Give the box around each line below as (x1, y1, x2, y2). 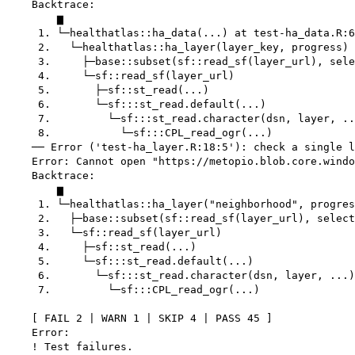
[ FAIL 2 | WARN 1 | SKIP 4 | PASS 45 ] (6, 312, 273, 325)
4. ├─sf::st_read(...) (6, 241, 197, 254)
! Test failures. (6, 341, 133, 353)
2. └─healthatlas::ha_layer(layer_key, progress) (6, 41, 349, 54)
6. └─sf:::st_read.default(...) (6, 98, 266, 111)
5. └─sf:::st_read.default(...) (6, 255, 254, 268)
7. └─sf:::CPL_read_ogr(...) (6, 284, 260, 296)
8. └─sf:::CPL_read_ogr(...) (6, 127, 273, 139)
